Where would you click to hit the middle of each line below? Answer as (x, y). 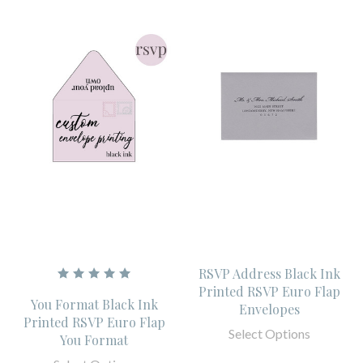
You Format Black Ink (94, 305)
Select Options (269, 334)
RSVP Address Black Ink (269, 274)
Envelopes (269, 310)
